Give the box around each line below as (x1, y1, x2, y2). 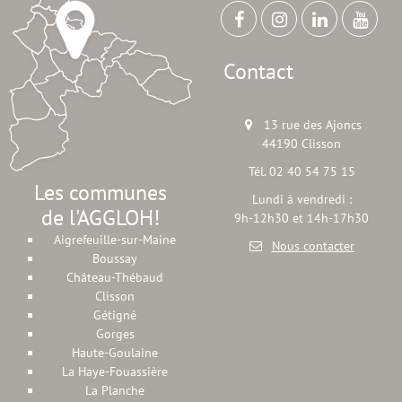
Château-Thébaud (66, 268, 163, 285)
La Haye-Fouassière (62, 363, 168, 380)
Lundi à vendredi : (251, 191, 352, 208)
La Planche (85, 381, 144, 398)
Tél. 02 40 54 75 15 (248, 163, 355, 180)
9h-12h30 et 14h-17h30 (234, 210, 369, 227)
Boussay (92, 249, 137, 267)
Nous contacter (271, 238, 354, 255)
